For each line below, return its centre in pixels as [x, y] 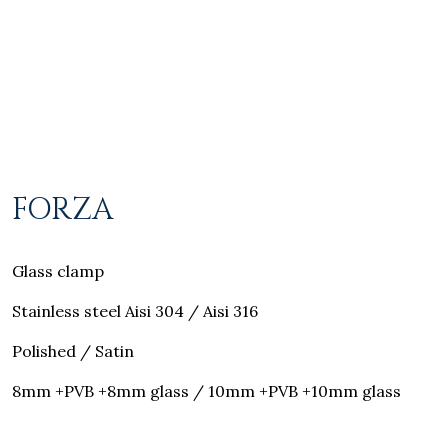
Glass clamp [58, 271]
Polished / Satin [73, 351]
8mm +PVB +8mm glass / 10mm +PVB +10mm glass [206, 391]
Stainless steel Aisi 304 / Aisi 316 [135, 311]
